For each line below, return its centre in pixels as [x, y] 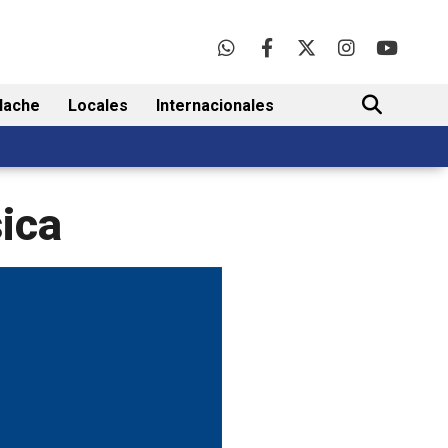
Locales [98, 106]
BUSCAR [370, 168]
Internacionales [215, 106]
